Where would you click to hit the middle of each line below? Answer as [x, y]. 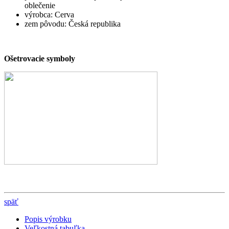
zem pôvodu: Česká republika [73, 24]
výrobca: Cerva [49, 15]
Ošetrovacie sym [32, 59]
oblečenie [40, 6]
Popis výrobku [48, 219]
